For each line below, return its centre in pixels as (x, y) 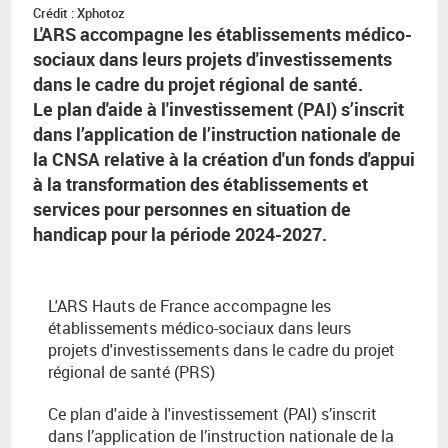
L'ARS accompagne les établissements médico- (222, 34)
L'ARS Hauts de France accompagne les (189, 306)
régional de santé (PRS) (131, 372)
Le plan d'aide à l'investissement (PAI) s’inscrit (218, 109)
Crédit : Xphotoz (79, 13)
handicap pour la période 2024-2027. (180, 234)
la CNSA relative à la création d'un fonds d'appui (224, 159)
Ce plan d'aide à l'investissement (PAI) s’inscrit (212, 414)
